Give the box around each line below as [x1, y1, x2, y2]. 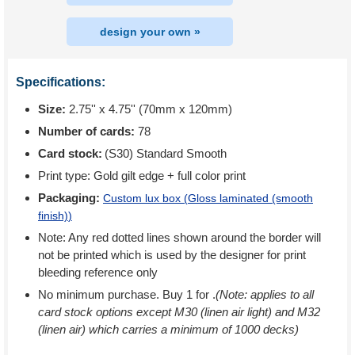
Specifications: [16, 75, 105, 89]
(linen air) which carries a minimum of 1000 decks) [38, 323, 299, 336]
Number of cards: [38, 124, 135, 138]
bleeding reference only [38, 265, 158, 279]
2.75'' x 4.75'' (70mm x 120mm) [66, 102, 232, 116]
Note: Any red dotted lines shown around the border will [38, 231, 321, 244]
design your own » [99, 25, 200, 38]
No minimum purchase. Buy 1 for [38, 288, 212, 301]
